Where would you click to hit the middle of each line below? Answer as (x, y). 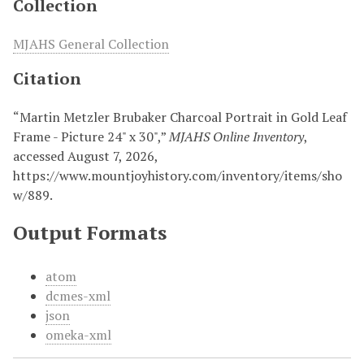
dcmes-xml (78, 296)
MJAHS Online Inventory (236, 136)
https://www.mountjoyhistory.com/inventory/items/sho (178, 175)
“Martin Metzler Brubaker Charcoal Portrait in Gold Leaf (180, 117)
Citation (47, 78)
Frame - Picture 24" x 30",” (91, 136)
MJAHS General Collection (91, 44)
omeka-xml (78, 335)
